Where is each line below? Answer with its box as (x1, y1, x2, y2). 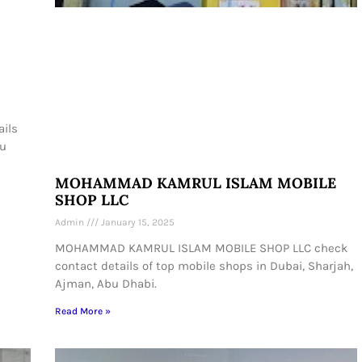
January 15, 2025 (99, 216, 175, 228)
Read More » (55, 305, 111, 317)
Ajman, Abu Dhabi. (55, 276, 157, 291)
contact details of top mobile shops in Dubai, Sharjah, (55, 258, 353, 273)
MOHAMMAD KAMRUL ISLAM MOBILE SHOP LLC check (55, 240, 347, 255)
